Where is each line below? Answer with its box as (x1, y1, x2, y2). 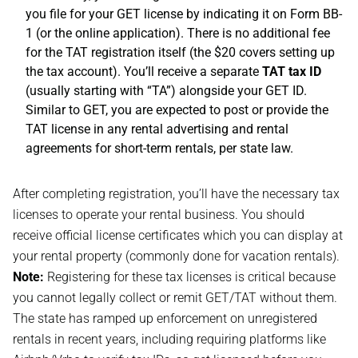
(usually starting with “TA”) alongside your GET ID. (26, 83, 307, 98)
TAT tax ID (262, 64, 321, 79)
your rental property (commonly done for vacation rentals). (13, 249, 340, 264)
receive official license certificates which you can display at (13, 228, 343, 243)
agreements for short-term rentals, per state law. (26, 141, 293, 156)
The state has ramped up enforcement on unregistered (13, 311, 317, 326)
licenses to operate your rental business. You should (13, 207, 304, 222)
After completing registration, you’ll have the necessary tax (13, 186, 340, 201)
